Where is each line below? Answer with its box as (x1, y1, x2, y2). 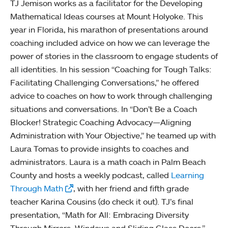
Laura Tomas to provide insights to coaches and (10, 143, 189, 154)
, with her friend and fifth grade (73, 183, 189, 193)
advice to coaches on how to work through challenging (10, 90, 212, 101)
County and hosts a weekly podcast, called (10, 169, 171, 180)
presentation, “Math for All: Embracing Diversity (10, 209, 189, 220)
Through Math (10, 183, 63, 193)
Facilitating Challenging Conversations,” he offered (10, 77, 199, 88)
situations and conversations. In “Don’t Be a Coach (10, 103, 197, 114)
